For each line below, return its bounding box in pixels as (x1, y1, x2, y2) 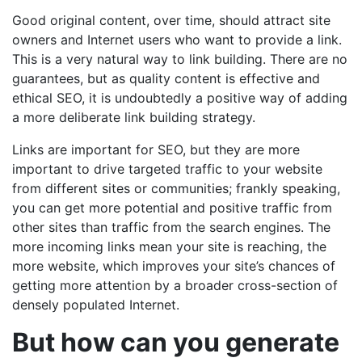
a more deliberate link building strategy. (12, 109, 255, 126)
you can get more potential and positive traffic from (12, 200, 332, 217)
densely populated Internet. (12, 297, 179, 314)
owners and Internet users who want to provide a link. (12, 32, 342, 48)
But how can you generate (12, 326, 339, 359)
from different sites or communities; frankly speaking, (12, 180, 340, 197)
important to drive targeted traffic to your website (12, 161, 322, 178)
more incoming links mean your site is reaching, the (12, 238, 326, 255)
